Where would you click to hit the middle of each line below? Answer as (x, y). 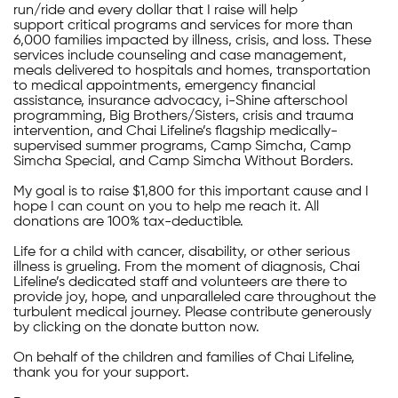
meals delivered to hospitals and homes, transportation (192, 72)
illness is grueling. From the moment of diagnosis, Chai (187, 268)
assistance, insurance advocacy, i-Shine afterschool (180, 102)
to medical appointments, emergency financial (164, 87)
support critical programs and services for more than (183, 26)
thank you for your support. (101, 374)
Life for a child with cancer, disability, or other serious (182, 253)
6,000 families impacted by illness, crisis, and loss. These (192, 41)
